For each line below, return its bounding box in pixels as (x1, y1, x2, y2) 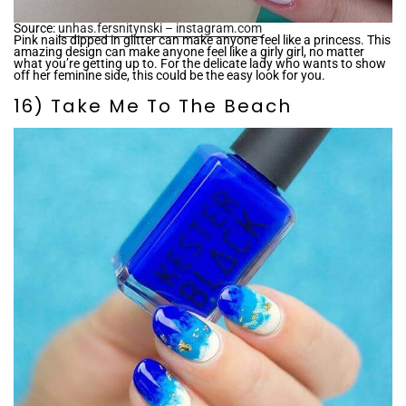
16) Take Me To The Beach (14, 92, 292, 119)
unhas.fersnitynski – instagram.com (58, 20, 262, 35)
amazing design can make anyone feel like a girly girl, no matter (14, 43, 364, 59)
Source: (14, 20, 58, 35)
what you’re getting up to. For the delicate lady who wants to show (14, 55, 386, 71)
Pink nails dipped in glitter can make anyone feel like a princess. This (14, 32, 391, 47)
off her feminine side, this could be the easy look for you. (14, 67, 325, 82)
